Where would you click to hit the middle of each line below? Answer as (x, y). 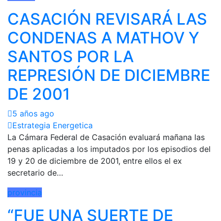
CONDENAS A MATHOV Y (103, 37)
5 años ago (33, 113)
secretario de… (35, 172)
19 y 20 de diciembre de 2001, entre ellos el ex (95, 161)
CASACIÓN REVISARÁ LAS (107, 19)
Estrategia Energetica (53, 125)
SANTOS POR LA (71, 56)
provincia (25, 192)
